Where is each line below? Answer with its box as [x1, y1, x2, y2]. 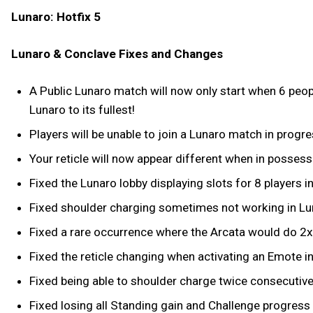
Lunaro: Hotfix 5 [11, 10, 101, 24]
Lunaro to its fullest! [29, 102, 135, 117]
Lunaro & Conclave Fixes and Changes [11, 46, 223, 61]
